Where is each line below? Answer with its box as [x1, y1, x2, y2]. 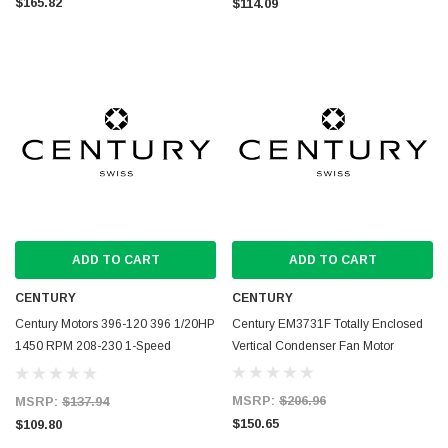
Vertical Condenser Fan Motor [232, 339, 394, 353]
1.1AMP [15, 361, 58, 375]
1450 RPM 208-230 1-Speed [15, 339, 171, 353]
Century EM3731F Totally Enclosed [232, 317, 423, 331]
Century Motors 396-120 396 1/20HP [15, 317, 215, 331]
